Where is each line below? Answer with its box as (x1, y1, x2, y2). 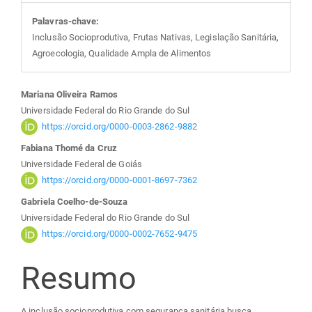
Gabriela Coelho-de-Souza (21, 196, 128, 207)
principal (20, 186, 140, 224)
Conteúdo (20, 84, 157, 121)
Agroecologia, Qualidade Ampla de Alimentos (32, 47, 212, 58)
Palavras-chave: (32, 15, 100, 26)
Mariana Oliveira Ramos (21, 88, 118, 100)
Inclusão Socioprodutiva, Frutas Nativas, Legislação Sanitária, (32, 31, 279, 42)
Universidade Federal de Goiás (21, 158, 142, 169)
